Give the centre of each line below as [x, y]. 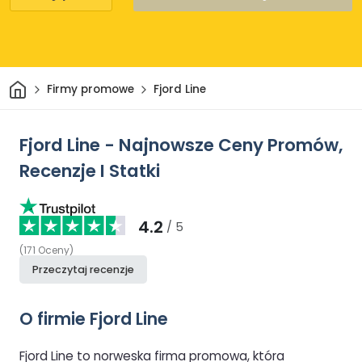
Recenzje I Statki [90, 170]
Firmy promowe [90, 90]
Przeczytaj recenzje [83, 269]
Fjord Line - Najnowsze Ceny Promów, [181, 145]
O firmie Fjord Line [94, 318]
